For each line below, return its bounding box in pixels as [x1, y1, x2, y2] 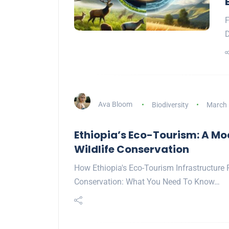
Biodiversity [151, 100, 189, 109]
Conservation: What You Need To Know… [74, 177, 220, 187]
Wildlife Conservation [74, 142, 189, 157]
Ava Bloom [98, 100, 132, 109]
